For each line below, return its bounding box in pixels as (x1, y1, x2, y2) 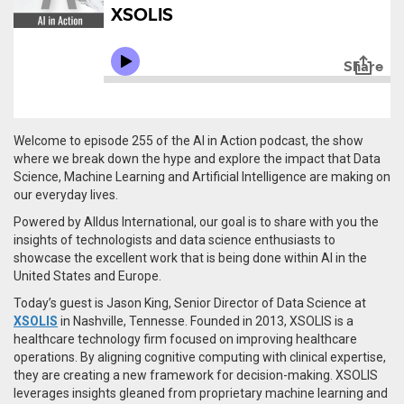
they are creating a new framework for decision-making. (14, 367, 335, 382)
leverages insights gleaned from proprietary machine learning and (14, 385, 388, 400)
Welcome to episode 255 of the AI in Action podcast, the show (14, 133, 363, 148)
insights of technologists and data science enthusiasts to (14, 232, 335, 247)
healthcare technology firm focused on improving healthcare (14, 331, 357, 346)
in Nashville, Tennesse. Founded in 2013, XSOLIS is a (58, 313, 353, 328)
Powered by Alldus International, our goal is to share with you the (14, 214, 379, 229)
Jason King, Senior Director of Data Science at (106, 295, 366, 310)
